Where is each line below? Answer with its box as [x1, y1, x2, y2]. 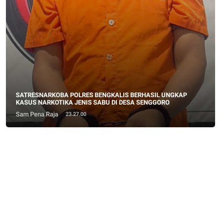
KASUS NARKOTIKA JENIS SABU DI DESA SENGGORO [15, 98, 170, 106]
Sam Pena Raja [15, 110, 58, 118]
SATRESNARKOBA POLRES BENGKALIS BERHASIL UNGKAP [15, 91, 187, 99]
